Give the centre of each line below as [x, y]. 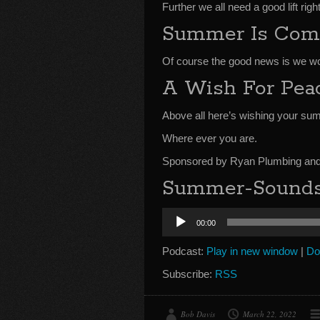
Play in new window [252, 251]
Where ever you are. [210, 138]
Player [176, 230]
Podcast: [184, 251]
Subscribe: [189, 274]
